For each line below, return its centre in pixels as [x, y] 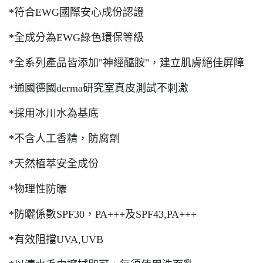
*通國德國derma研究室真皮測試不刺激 [99, 88]
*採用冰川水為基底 [54, 113]
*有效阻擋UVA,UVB [56, 240]
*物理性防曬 [38, 189]
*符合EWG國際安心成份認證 [76, 12]
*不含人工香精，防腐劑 [64, 139]
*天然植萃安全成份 [54, 164]
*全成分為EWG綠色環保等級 [76, 38]
